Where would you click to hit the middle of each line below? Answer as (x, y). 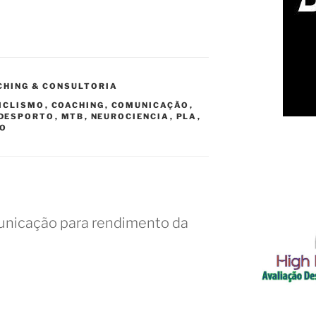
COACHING (78, 105)
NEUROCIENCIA (130, 116)
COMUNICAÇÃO (150, 105)
